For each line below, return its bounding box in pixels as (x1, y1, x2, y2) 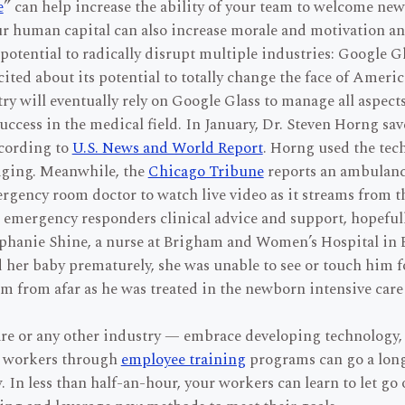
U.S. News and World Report (71, 137, 263, 161)
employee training (120, 348, 246, 372)
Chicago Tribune (147, 160, 264, 184)
